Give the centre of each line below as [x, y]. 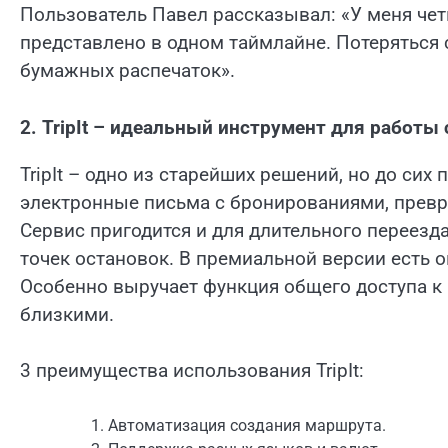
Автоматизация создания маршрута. [247, 425]
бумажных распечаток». [127, 71]
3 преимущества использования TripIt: [192, 371]
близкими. [67, 314]
